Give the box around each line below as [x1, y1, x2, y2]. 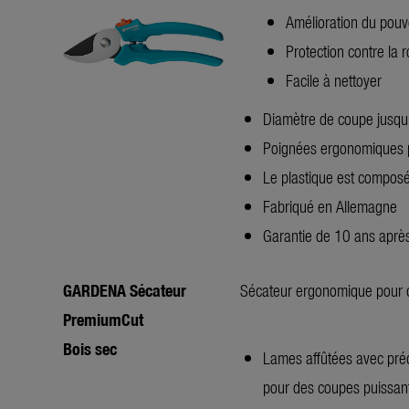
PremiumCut [63, 307, 143, 330]
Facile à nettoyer [286, 68, 382, 91]
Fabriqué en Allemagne [263, 194, 397, 217]
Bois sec [63, 336, 117, 360]
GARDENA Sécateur [63, 278, 186, 301]
